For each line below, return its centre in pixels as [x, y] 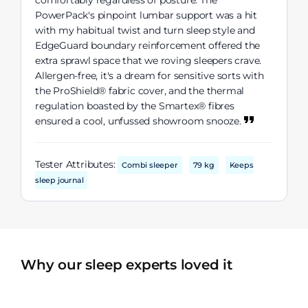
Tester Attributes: [77, 165]
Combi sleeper [150, 165]
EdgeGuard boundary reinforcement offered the [148, 46]
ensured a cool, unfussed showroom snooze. [140, 121]
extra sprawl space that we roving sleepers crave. [148, 61]
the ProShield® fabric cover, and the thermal [140, 91]
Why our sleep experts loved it [126, 265]
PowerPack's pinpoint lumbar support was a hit [146, 15]
